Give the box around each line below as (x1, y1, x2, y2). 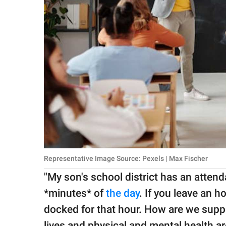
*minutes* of (44, 187, 106, 200)
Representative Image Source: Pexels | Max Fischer (44, 154, 208, 163)
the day (106, 187, 139, 200)
